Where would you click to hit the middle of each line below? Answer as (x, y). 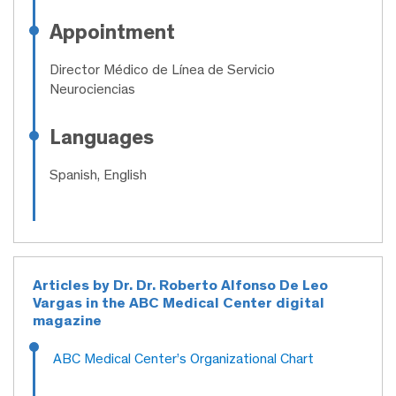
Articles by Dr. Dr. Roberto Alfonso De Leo (180, 284)
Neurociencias (92, 88)
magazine (67, 320)
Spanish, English (98, 174)
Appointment (112, 31)
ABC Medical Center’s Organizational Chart (183, 358)
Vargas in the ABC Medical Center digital (179, 302)
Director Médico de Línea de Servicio (162, 69)
